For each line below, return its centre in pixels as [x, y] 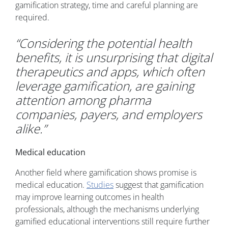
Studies [100, 185]
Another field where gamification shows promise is [106, 173]
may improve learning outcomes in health [90, 197]
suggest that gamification [159, 185]
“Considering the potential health [104, 43]
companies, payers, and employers [109, 115]
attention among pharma [83, 100]
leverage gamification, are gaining [105, 86]
